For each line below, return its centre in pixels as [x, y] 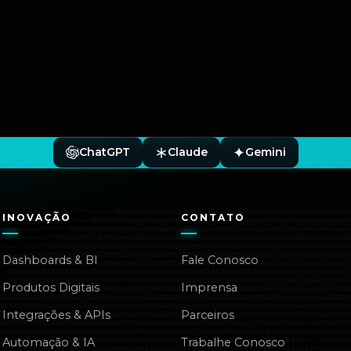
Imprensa [209, 288]
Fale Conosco [219, 260]
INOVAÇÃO [37, 217]
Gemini [265, 152]
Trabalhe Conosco [233, 342]
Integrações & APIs [57, 315]
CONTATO [213, 217]
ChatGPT [104, 152]
